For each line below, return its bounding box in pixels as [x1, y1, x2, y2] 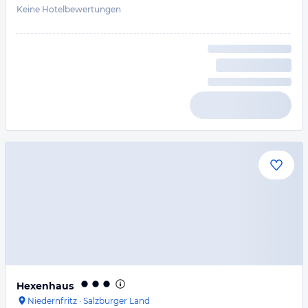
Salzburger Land [83, 296, 150, 306]
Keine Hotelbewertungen [16, 4, 121, 14]
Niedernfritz [27, 296, 77, 306]
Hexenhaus [16, 280, 74, 292]
